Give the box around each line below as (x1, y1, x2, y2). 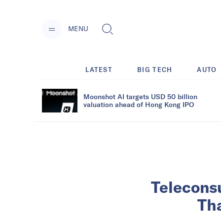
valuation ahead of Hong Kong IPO (83, 100, 194, 109)
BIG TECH (137, 65, 173, 74)
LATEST (85, 65, 113, 74)
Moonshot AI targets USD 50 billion (83, 92, 197, 101)
